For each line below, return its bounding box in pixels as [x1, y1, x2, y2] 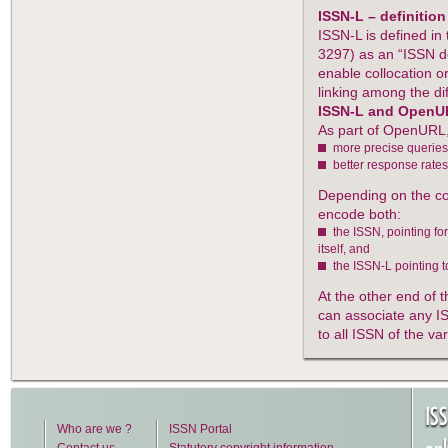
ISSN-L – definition [318, 8, 446, 24]
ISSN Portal [169, 422, 232, 436]
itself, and [318, 242, 370, 256]
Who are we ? [57, 422, 132, 436]
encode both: [318, 206, 401, 222]
